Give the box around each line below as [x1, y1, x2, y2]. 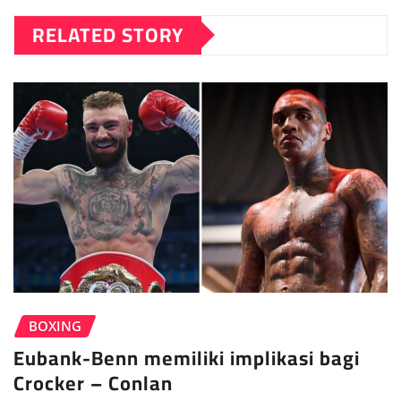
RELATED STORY [32, 15, 183, 54]
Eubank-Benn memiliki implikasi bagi [13, 339, 360, 378]
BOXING [29, 316, 81, 335]
